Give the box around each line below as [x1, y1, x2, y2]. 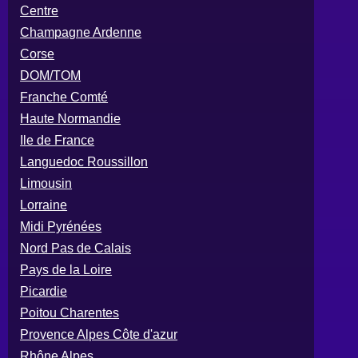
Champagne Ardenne [20, 25, 142, 39]
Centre [20, 3, 59, 18]
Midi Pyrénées [20, 219, 102, 233]
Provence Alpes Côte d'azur [20, 327, 178, 341]
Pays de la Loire [20, 262, 113, 276]
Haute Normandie [20, 111, 121, 125]
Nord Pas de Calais [20, 241, 132, 255]
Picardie [20, 284, 68, 298]
